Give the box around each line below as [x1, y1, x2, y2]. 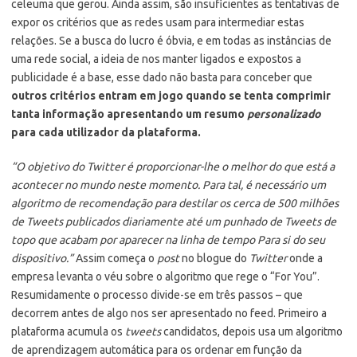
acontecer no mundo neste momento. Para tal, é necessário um [11, 178, 326, 191]
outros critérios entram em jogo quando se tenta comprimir [11, 88, 331, 102]
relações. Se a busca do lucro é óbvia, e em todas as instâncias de [11, 33, 331, 47]
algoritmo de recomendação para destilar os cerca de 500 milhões [11, 196, 339, 210]
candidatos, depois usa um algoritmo [161, 324, 343, 338]
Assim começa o [73, 251, 157, 265]
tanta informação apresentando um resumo [11, 107, 247, 120]
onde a [287, 251, 323, 265]
